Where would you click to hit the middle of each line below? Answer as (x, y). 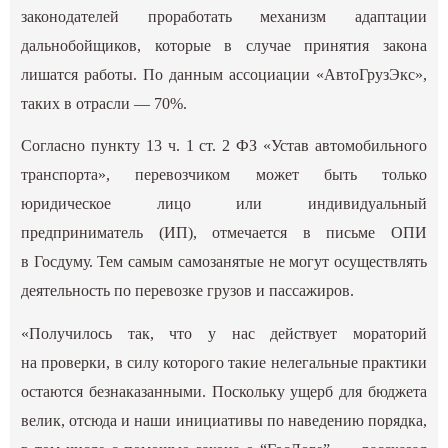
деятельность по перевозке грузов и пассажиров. (188, 291)
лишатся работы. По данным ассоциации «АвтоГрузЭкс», (224, 75)
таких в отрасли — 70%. (104, 104)
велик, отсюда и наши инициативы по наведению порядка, (224, 420)
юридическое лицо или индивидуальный (224, 204)
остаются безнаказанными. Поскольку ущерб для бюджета (224, 391)
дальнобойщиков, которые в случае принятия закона (224, 46)
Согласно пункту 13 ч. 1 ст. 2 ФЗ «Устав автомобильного (224, 146)
